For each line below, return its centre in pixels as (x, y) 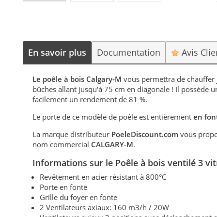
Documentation (129, 53)
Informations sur (69, 163)
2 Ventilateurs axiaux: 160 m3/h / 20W (105, 208)
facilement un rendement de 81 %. (90, 100)
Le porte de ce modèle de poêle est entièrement (112, 117)
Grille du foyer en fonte (79, 197)
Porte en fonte (64, 187)
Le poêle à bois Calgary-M (78, 79)
